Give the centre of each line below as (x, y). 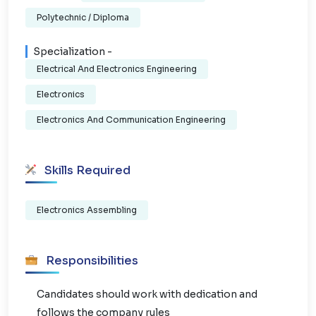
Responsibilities (91, 260)
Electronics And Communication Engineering (131, 119)
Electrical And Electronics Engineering (117, 68)
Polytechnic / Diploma (83, 17)
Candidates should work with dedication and (147, 294)
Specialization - (73, 51)
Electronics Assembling (87, 209)
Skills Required (86, 170)
